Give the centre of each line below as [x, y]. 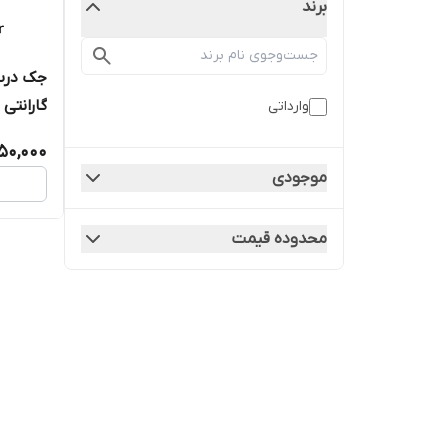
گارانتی [25, 105]
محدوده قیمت [279, 239]
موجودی [299, 178]
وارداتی [288, 106]
